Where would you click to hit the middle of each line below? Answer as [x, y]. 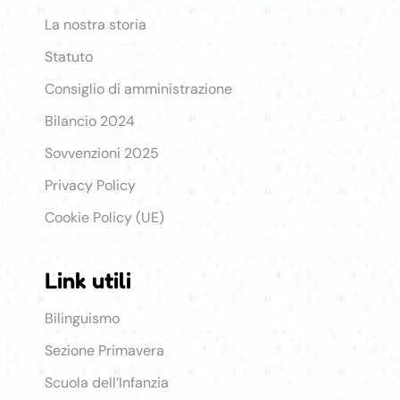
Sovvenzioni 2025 [102, 153]
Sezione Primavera [104, 350]
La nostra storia [96, 24]
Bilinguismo [82, 318]
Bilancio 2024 [90, 121]
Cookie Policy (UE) [104, 217]
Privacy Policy [90, 185]
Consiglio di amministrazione [138, 88]
